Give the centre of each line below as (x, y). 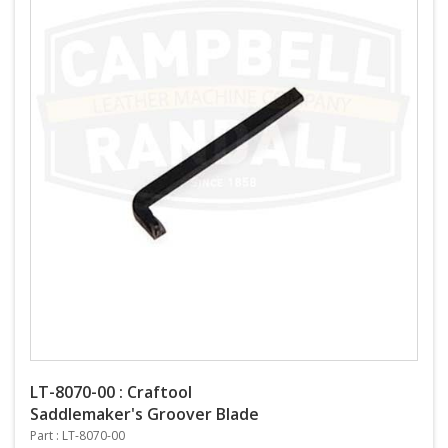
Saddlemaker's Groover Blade (144, 414)
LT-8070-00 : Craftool (111, 392)
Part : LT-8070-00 (77, 435)
